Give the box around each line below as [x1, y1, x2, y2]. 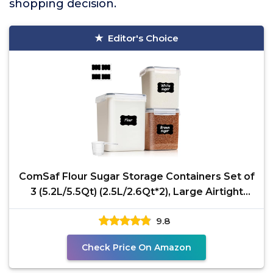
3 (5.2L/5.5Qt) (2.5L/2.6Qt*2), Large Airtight [30, 186, 243, 197]
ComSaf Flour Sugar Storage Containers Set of [18, 171, 255, 182]
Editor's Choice [108, 32, 179, 44]
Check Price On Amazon [82, 242, 191, 253]
